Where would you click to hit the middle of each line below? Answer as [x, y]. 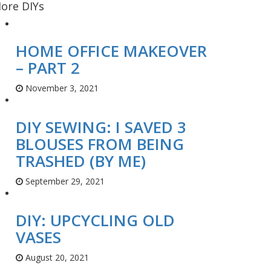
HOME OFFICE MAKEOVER [111, 51]
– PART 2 [48, 68]
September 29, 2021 [64, 181]
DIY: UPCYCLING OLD [95, 220]
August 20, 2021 [56, 257]
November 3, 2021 [61, 88]
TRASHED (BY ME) [81, 161]
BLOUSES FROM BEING [100, 144]
